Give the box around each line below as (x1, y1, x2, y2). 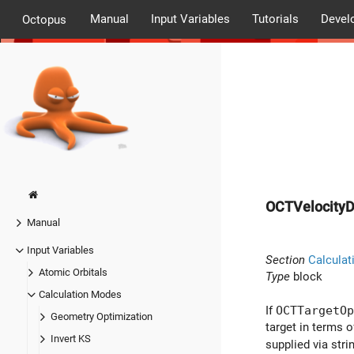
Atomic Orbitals (39, 266, 107, 279)
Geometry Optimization (51, 311, 153, 323)
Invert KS (51, 333, 91, 345)
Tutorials (251, 12, 299, 26)
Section (265, 252, 305, 267)
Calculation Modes (39, 288, 122, 301)
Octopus (22, 12, 66, 27)
